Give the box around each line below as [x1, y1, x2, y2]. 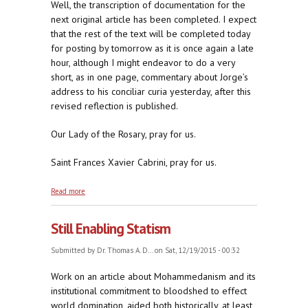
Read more [51, 186, 85, 197]
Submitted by [51, 245, 97, 256]
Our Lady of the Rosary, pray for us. [51, 128, 196, 141]
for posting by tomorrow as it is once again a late [51, 42, 254, 55]
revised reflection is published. [51, 100, 178, 113]
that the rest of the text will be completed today [51, 27, 250, 41]
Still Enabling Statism [51, 219, 170, 239]
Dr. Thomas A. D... [97, 245, 153, 256]
